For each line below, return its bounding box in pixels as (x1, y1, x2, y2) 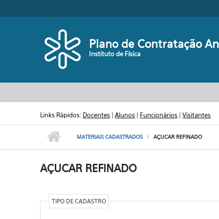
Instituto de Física (89, 50, 141, 58)
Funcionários (140, 111, 178, 119)
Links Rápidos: (40, 111, 83, 119)
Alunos (115, 111, 135, 119)
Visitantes (182, 111, 211, 119)
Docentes (83, 111, 110, 119)
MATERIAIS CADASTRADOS (77, 133, 143, 140)
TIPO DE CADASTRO (51, 197, 106, 205)
